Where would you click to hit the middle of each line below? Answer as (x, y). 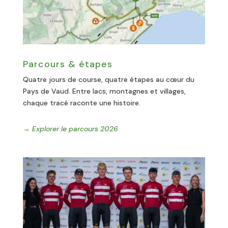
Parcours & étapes (67, 64)
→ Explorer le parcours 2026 (70, 129)
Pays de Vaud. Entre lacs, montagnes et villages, (104, 91)
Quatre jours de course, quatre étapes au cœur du (108, 79)
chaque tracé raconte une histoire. (81, 103)
